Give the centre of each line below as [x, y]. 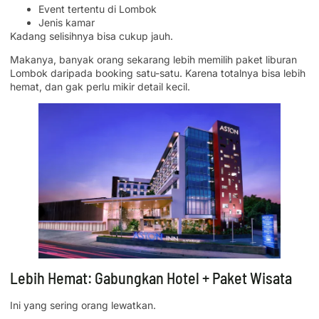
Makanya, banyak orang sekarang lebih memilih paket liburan [153, 60]
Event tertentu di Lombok [98, 9]
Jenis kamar [67, 22]
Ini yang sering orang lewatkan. [83, 305]
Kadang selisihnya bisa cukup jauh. [91, 36]
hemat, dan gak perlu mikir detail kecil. [100, 87]
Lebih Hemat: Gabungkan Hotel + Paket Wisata [151, 277]
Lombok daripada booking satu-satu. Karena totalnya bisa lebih [158, 73]
